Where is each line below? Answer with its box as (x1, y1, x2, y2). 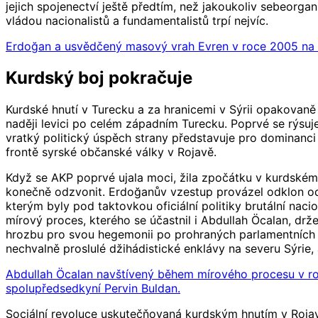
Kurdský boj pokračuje (6, 67, 192, 89)
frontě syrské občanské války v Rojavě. (6, 145, 216, 160)
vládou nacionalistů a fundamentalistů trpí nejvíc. (6, 13, 268, 28)
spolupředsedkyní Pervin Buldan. (6, 281, 180, 296)
